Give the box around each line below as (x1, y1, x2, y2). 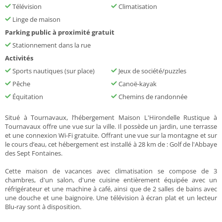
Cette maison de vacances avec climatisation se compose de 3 (5, 166, 217, 175)
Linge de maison (11, 14, 60, 24)
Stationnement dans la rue (11, 40, 91, 50)
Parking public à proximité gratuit (5, 27, 114, 37)
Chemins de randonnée (117, 92, 187, 101)
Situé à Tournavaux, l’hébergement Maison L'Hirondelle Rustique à (5, 112, 217, 122)
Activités (5, 53, 33, 62)
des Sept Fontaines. (5, 148, 62, 158)
